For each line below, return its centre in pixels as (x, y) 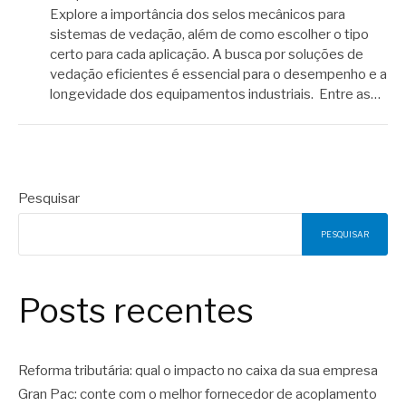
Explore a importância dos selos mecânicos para (198, 14)
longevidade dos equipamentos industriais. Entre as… (215, 94)
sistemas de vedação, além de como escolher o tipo (209, 34)
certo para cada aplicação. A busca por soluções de (207, 54)
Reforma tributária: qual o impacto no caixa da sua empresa (198, 370)
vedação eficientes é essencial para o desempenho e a (218, 74)
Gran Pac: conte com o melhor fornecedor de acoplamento (198, 394)
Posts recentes (136, 311)
